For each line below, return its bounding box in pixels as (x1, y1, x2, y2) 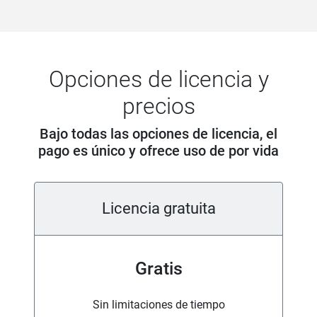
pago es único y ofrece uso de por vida (38, 142, 279, 160)
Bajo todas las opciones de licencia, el (40, 125, 277, 143)
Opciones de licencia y (48, 66, 269, 93)
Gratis (134, 258, 183, 279)
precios (122, 93, 195, 120)
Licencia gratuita (101, 200, 216, 218)
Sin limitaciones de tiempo (92, 298, 225, 312)
